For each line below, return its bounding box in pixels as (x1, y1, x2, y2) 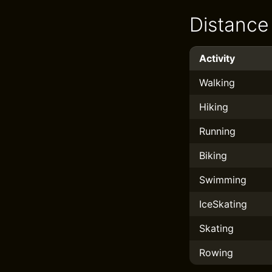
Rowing (199, 246, 233, 259)
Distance (189, 13, 269, 36)
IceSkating (199, 198, 247, 210)
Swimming (199, 174, 246, 186)
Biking (199, 149, 227, 161)
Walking (199, 76, 235, 89)
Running (199, 125, 236, 137)
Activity (199, 52, 235, 64)
